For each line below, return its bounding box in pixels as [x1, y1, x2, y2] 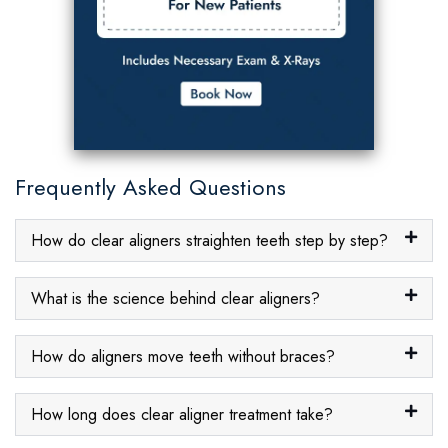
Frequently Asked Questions [15, 170, 286, 203]
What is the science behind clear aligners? [31, 286, 320, 310]
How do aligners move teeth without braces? [31, 344, 335, 368]
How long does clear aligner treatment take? [31, 402, 333, 426]
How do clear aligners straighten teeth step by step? [31, 228, 388, 252]
